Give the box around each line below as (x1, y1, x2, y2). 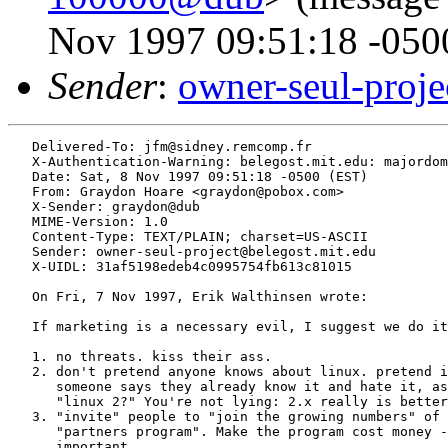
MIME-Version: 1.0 (8, 213, 168, 229)
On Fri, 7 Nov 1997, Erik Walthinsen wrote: (8, 288, 368, 304)
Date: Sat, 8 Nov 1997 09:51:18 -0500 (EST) (8, 168, 368, 184)
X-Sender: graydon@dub (8, 198, 200, 214)
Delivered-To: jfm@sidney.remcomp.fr (8, 138, 312, 154)
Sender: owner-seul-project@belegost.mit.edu (8, 243, 376, 259)
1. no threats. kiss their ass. (8, 348, 272, 364)
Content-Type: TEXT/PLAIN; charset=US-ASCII (8, 228, 368, 244)
